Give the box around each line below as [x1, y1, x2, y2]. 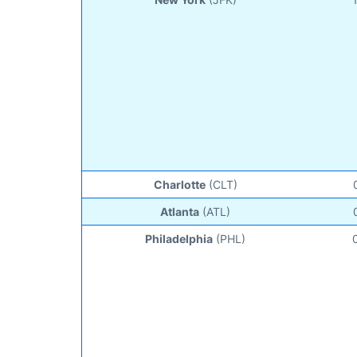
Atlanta [160, 204, 200, 218]
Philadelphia [145, 231, 214, 245]
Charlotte [153, 177, 206, 191]
